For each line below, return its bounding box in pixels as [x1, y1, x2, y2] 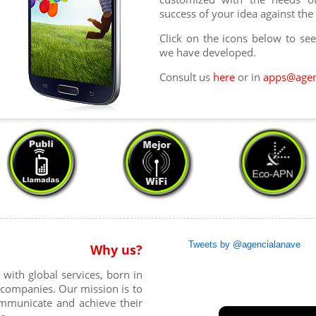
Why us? [90, 241, 142, 258]
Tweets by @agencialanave [188, 239, 300, 250]
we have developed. [159, 44, 256, 59]
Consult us [159, 69, 213, 84]
